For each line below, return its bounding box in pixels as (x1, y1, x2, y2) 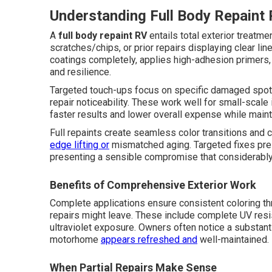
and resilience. (50, 66, 111, 78)
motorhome (50, 234, 101, 245)
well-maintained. (197, 234, 269, 245)
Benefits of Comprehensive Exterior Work (50, 178, 256, 191)
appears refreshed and (101, 234, 197, 245)
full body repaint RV (58, 30, 147, 41)
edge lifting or (50, 139, 109, 151)
